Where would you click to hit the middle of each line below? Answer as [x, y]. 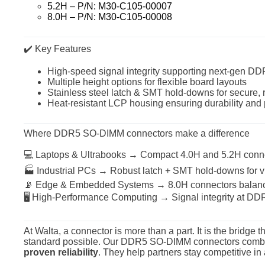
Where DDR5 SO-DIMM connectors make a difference [137, 134]
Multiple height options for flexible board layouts [147, 82]
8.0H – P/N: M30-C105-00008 [110, 17]
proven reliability [61, 253]
